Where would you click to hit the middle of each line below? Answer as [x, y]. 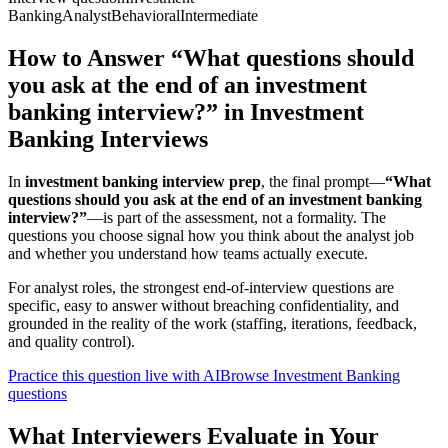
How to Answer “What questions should [211, 57]
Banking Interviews [108, 138]
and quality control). [71, 341]
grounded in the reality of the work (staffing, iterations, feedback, [212, 323]
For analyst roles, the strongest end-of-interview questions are [201, 287]
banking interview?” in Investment [186, 111]
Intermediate [219, 15]
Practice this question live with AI [114, 375]
